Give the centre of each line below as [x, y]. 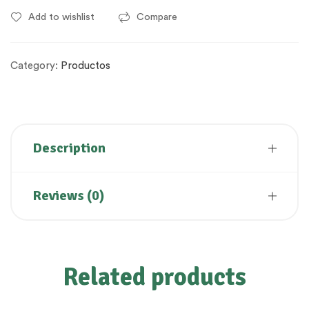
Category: [36, 66]
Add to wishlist [61, 17]
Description [69, 148]
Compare [157, 17]
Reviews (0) [68, 195]
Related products [154, 277]
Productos [86, 66]
